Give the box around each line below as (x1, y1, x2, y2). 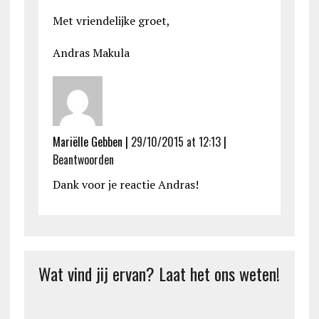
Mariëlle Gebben (52, 132, 122, 150)
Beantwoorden (52, 150, 114, 168)
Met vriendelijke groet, (52, 12, 170, 28)
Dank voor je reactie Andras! (52, 176, 199, 192)
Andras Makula (52, 44, 130, 61)
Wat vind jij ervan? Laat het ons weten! (38, 260, 280, 286)
